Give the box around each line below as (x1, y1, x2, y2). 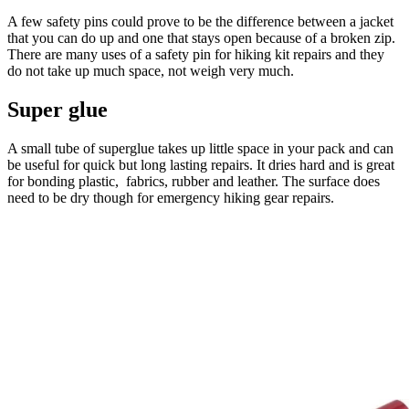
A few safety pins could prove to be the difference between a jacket (7, 14, 393, 30)
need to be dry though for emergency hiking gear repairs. (7, 190, 334, 206)
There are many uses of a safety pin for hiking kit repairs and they (7, 47, 384, 63)
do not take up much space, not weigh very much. (7, 63, 301, 79)
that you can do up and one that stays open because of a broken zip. (7, 30, 395, 47)
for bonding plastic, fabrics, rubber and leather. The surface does (7, 173, 380, 190)
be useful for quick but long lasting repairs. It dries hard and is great (7, 157, 394, 173)
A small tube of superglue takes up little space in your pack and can (7, 141, 393, 157)
